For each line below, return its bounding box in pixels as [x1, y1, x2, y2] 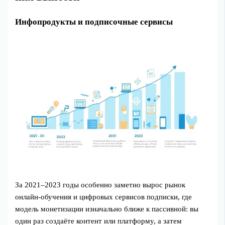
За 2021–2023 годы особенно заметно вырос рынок [15, 181, 186, 189]
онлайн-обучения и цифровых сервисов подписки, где [15, 193, 192, 201]
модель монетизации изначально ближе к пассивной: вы [15, 205, 199, 213]
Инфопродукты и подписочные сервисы [15, 17, 173, 27]
